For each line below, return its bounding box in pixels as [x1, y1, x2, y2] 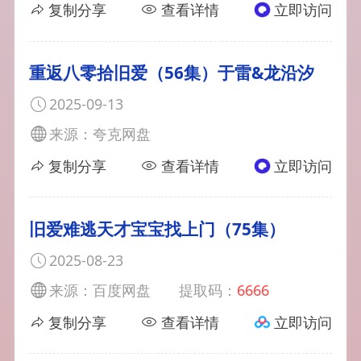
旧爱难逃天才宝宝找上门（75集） [28, 217, 285, 240]
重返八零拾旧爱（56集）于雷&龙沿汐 [28, 60, 314, 84]
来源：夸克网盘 [48, 123, 151, 143]
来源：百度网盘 [48, 280, 151, 300]
